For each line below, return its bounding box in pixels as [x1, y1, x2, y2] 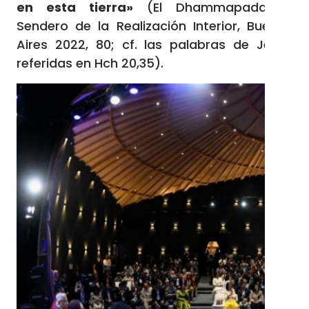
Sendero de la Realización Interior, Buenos [17, 17, 292, 34]
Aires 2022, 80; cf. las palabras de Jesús [17, 36, 292, 53]
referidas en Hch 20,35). [17, 54, 163, 72]
